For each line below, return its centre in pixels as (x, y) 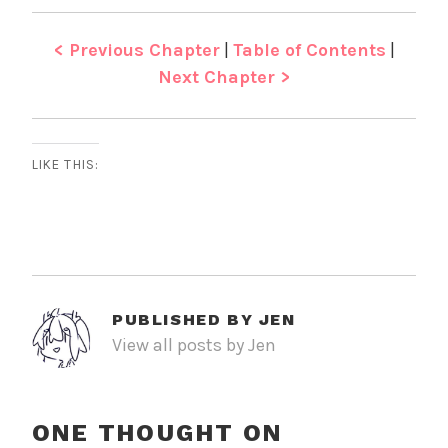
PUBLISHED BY (185, 320)
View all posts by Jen (194, 345)
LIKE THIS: (65, 165)
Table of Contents (309, 49)
